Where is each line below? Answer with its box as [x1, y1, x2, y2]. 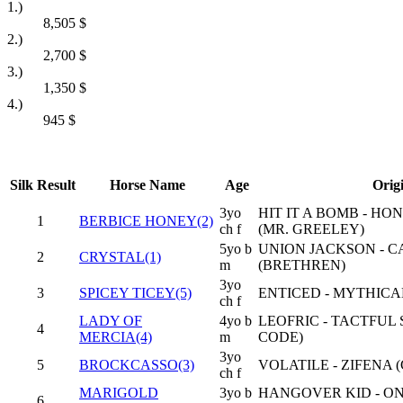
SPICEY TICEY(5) [79, 284, 192, 300]
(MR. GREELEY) [258, 220, 364, 237]
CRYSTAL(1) [79, 248, 161, 264]
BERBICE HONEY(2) [79, 212, 213, 228]
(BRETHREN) [258, 256, 345, 273]
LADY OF [79, 312, 142, 328]
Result [37, 176, 76, 193]
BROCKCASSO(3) [79, 356, 194, 372]
